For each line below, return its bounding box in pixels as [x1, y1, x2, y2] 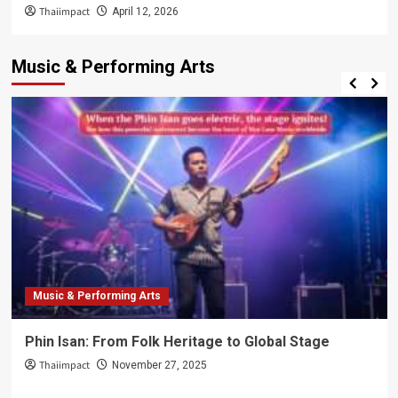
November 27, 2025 [111, 358, 207, 371]
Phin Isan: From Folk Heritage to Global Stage [24, 332, 330, 350]
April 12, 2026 [111, 4, 179, 18]
